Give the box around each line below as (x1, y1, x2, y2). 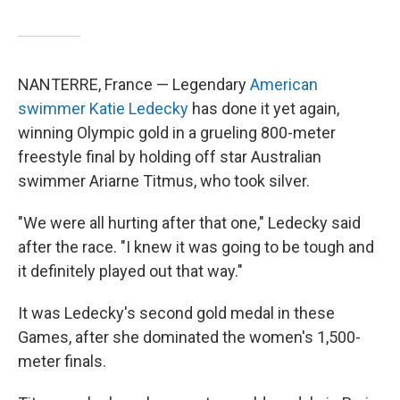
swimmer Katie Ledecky (18, 99, 188, 118)
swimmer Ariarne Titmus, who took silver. (18, 171, 310, 190)
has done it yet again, (188, 99, 339, 118)
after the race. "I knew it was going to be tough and (18, 237, 374, 256)
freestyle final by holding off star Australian (18, 147, 321, 166)
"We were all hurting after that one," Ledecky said (18, 213, 361, 232)
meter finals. (18, 352, 106, 371)
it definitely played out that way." (18, 262, 243, 280)
